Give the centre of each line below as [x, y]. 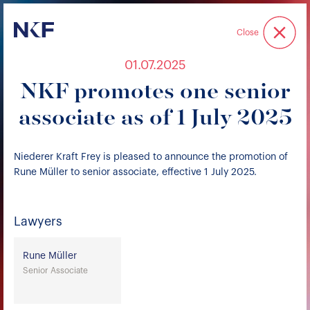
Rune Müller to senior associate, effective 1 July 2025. [135, 172]
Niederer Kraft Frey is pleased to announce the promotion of [151, 157]
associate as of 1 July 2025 [155, 119]
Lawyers [38, 221]
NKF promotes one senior [155, 92]
